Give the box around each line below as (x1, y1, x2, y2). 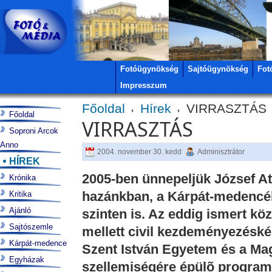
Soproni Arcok (9, 126, 58, 135)
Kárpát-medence (9, 239, 67, 248)
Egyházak (9, 255, 44, 264)
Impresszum (120, 81, 167, 90)
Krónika (9, 173, 36, 182)
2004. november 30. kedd (97, 148, 183, 156)
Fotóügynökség (120, 64, 178, 73)
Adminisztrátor (197, 148, 245, 156)
